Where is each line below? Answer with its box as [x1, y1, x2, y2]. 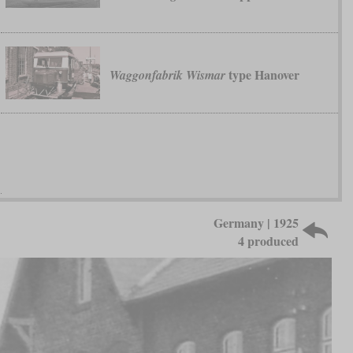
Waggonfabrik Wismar [109, 66, 225, 84]
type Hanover [225, 65, 299, 84]
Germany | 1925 [214, 213, 299, 232]
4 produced [238, 231, 299, 250]
